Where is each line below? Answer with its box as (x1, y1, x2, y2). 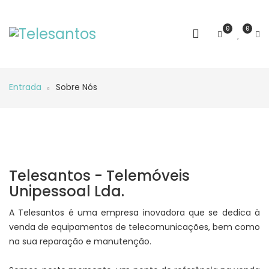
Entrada (9, 81, 41, 93)
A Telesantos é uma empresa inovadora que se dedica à (9, 207, 260, 219)
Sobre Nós (56, 81, 97, 93)
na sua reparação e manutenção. (9, 235, 151, 247)
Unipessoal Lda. (9, 181, 124, 201)
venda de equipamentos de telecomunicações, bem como (9, 221, 260, 233)
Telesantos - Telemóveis (9, 166, 190, 186)
